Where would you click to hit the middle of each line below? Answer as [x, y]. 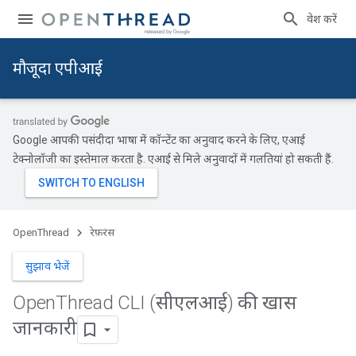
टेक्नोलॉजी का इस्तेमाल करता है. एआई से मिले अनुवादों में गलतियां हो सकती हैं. [173, 159]
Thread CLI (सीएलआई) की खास [176, 303]
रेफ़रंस [102, 232]
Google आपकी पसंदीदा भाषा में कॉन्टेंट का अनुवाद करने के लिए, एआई [159, 140]
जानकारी [45, 329]
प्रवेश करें [322, 19]
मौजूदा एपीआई [58, 68]
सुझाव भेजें [48, 266]
